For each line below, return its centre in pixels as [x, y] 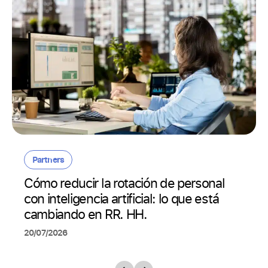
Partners [48, 159]
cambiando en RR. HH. [86, 214]
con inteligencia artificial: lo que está [121, 198]
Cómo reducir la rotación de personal [124, 183]
